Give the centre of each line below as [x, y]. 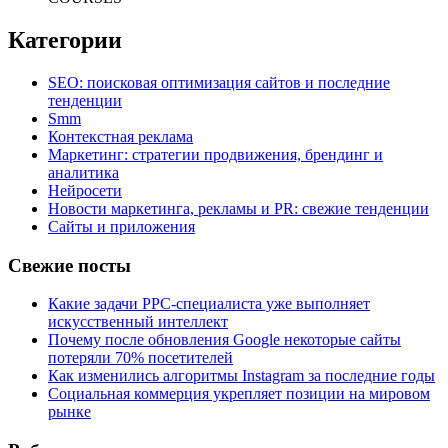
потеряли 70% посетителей [140, 358]
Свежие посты [69, 265]
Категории [65, 39]
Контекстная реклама [120, 136]
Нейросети [85, 190]
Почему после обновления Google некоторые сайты [224, 340]
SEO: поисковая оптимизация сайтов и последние [219, 82]
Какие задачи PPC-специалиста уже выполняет [209, 304]
